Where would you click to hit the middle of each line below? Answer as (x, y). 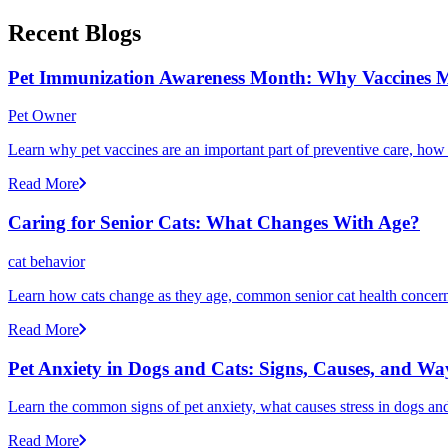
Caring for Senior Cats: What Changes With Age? (214, 223)
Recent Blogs (74, 32)
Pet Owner (42, 116)
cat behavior (46, 261)
